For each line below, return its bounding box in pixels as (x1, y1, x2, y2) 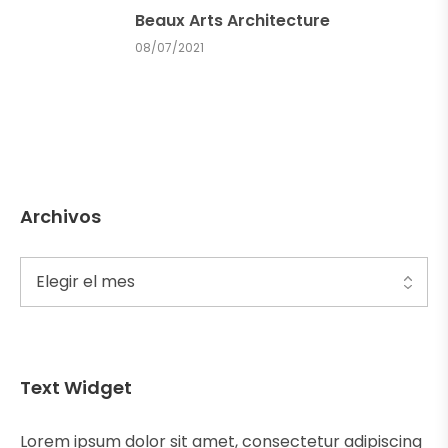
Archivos (20, 203, 101, 229)
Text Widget (20, 374, 132, 400)
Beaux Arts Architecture (135, 8, 330, 32)
